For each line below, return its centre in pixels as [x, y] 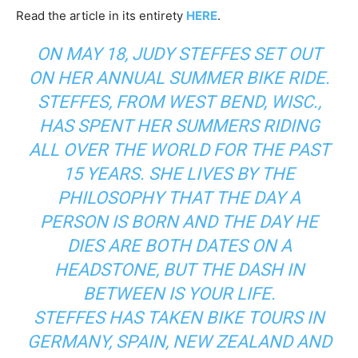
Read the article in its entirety [101, 16]
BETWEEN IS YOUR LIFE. [179, 294]
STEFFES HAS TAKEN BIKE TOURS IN [179, 318]
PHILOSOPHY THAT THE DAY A [179, 198]
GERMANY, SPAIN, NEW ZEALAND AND [179, 342]
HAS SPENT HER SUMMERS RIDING [179, 126]
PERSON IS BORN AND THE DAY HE [179, 222]
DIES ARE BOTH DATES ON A [179, 246]
